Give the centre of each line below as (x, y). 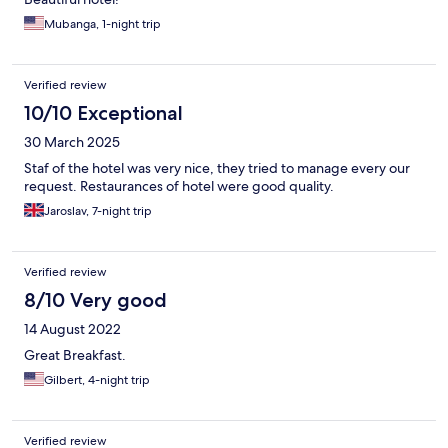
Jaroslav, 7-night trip (98, 211)
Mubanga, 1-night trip (102, 24)
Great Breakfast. (75, 355)
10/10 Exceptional (103, 113)
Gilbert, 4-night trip (97, 380)
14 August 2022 (72, 329)
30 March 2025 (72, 142)
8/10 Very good (95, 300)
